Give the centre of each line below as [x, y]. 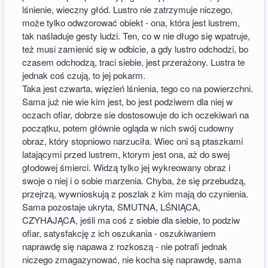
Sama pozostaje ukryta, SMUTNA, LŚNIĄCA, [112, 206]
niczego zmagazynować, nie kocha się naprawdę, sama [132, 259]
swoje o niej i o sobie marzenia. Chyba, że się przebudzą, [134, 180]
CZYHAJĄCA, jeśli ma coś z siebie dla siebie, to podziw [131, 220]
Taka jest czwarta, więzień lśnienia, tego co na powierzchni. [138, 88]
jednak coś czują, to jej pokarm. [84, 75]
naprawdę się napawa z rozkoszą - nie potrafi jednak [125, 246]
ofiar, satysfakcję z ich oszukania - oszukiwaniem [119, 233]
